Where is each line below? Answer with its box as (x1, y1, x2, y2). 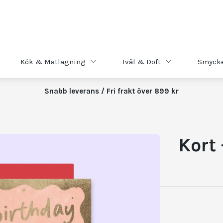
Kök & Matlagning (20, 57, 86, 66)
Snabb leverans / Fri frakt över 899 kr (44, 87, 179, 96)
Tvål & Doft (122, 57, 161, 66)
